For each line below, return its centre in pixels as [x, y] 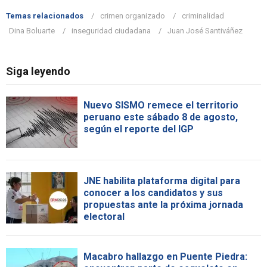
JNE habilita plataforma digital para [162, 181]
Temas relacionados [45, 16]
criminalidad [203, 16]
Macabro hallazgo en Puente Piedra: [165, 257]
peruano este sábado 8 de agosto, [161, 117]
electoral [104, 217]
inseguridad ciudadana [111, 31]
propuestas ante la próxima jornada [163, 205]
